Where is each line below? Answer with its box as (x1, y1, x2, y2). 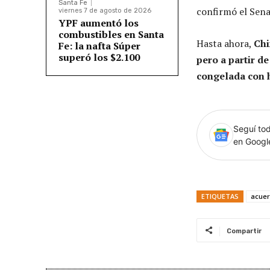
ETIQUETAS (201, 191, 239, 201)
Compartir (227, 227, 262, 235)
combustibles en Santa (58, 27, 164, 41)
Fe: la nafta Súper (58, 39, 140, 52)
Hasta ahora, (196, 36, 254, 50)
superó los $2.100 (58, 50, 140, 64)
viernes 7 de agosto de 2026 (58, 6, 151, 14)
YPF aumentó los (58, 16, 139, 30)
